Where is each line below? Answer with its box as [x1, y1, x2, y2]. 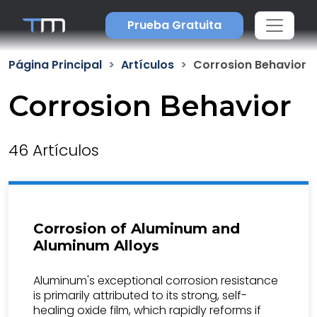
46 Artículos [8, 139, 99, 161]
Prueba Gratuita [127, 17, 221, 33]
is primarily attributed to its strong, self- [33, 287, 247, 304]
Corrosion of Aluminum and [33, 220, 240, 237]
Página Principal [8, 57, 102, 73]
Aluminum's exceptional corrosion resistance [33, 272, 278, 289]
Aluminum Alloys [33, 237, 159, 254]
